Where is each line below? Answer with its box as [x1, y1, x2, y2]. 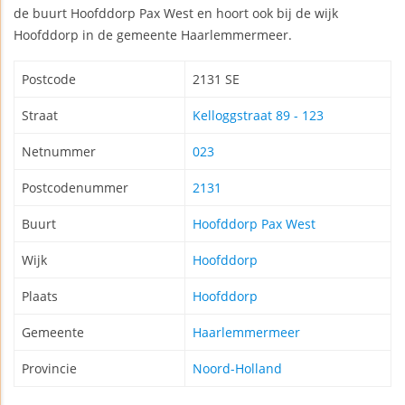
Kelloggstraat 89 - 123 [193, 107, 324, 125]
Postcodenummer [22, 179, 128, 197]
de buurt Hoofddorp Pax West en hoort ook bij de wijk [14, 5, 338, 23]
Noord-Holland [193, 360, 282, 378]
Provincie [22, 360, 77, 378]
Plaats [22, 287, 58, 306]
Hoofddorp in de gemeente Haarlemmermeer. [14, 26, 292, 44]
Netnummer [22, 143, 96, 161]
